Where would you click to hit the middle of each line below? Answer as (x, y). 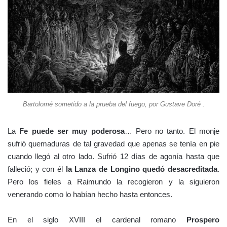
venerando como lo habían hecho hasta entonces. (90, 194)
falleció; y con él (37, 169)
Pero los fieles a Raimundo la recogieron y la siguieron (113, 181)
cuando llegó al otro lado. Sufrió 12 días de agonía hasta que (113, 156)
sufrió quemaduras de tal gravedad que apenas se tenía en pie (113, 143)
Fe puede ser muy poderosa (72, 131)
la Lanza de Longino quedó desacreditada (142, 169)
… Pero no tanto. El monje (172, 131)
